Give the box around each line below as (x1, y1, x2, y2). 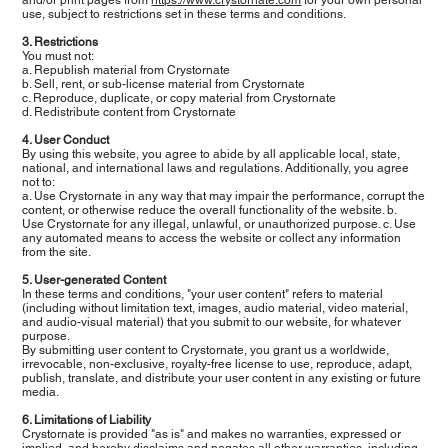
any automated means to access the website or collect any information (22, 230, 402, 245)
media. (22, 384, 60, 399)
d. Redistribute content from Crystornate (22, 104, 237, 119)
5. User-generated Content (22, 272, 167, 287)
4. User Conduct (22, 132, 110, 147)
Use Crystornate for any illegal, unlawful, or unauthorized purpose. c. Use (22, 216, 417, 231)
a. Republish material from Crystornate (22, 62, 231, 77)
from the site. (22, 244, 92, 259)
